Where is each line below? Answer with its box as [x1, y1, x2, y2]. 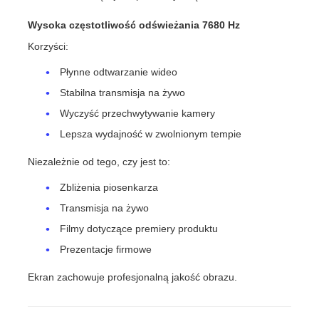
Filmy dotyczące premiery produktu [60, 222, 219, 234]
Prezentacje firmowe [60, 243, 152, 255]
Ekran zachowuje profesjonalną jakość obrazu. [28, 271, 238, 283]
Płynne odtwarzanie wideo [60, 66, 178, 78]
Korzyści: [28, 41, 69, 53]
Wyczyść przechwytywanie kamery [60, 108, 216, 120]
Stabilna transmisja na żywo [60, 87, 186, 99]
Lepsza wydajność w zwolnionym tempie [60, 128, 242, 140]
